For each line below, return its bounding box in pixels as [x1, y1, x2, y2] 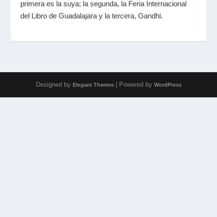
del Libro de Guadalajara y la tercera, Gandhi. [20, 11, 163, 20]
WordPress [154, 81, 182, 88]
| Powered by [113, 80, 154, 88]
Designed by [35, 80, 73, 88]
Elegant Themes [72, 81, 114, 88]
